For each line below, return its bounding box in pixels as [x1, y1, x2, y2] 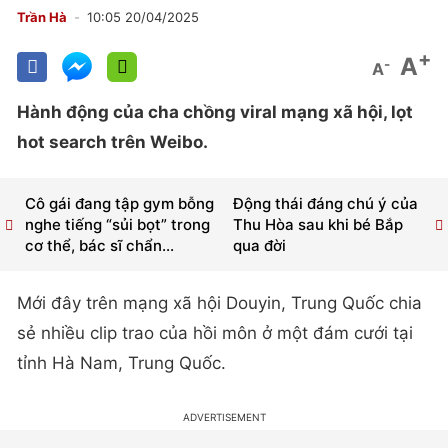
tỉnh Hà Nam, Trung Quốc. [17, 353, 226, 374]
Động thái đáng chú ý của [232, 194, 418, 214]
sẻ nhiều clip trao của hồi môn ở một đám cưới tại [17, 323, 413, 344]
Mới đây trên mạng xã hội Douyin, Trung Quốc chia [17, 293, 422, 314]
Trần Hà [17, 9, 67, 25]
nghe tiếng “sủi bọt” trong [25, 215, 210, 235]
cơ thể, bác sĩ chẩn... [25, 236, 174, 256]
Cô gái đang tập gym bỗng [25, 194, 214, 214]
